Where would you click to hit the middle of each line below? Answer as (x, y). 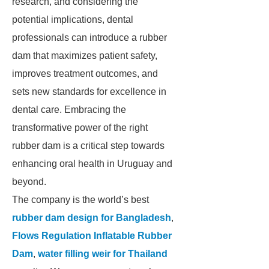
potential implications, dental (73, 20)
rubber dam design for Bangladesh (92, 218)
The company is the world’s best (80, 200)
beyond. (29, 182)
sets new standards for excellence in (89, 92)
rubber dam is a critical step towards (88, 146)
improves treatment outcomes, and (85, 74)
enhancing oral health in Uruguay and (92, 164)
